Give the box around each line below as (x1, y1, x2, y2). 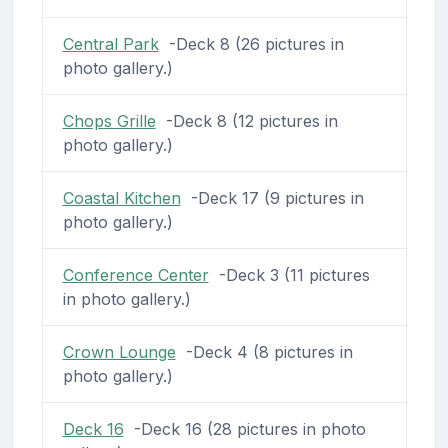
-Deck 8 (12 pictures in (155, 110, 338, 131)
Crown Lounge (62, 341, 176, 362)
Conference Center (62, 264, 209, 285)
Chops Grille (62, 110, 156, 131)
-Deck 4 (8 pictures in (175, 341, 353, 362)
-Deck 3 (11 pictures (208, 264, 370, 285)
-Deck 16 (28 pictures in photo (123, 418, 366, 439)
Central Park (62, 33, 159, 54)
